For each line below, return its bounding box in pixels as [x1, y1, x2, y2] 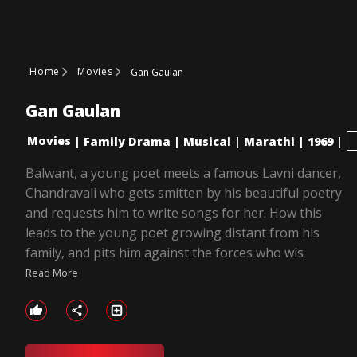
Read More [25, 265, 78, 280]
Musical [183, 133, 231, 149]
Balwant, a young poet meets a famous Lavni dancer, [25, 164, 341, 182]
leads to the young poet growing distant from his [25, 224, 320, 241]
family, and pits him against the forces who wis [25, 244, 304, 261]
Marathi [244, 133, 295, 149]
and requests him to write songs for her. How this [25, 204, 322, 222]
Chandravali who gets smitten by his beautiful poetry [25, 184, 342, 202]
